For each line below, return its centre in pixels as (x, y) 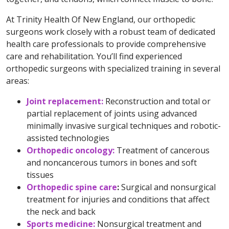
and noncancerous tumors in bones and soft (112, 163)
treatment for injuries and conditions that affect (118, 199)
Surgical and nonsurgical (167, 187)
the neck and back (61, 212)
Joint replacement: (65, 101)
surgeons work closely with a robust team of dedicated (111, 32)
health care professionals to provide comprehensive (106, 44)
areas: (18, 81)
